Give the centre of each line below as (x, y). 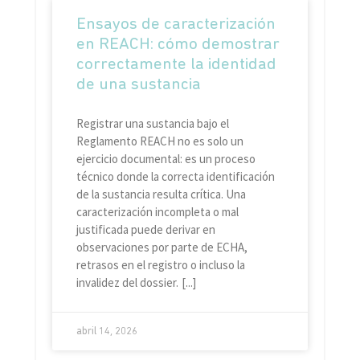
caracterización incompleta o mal (157, 212)
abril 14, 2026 (106, 332)
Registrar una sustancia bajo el (152, 124)
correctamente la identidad (176, 65)
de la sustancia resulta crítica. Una (161, 194)
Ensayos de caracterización (176, 25)
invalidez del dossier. (127, 283)
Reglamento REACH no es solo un (160, 141)
